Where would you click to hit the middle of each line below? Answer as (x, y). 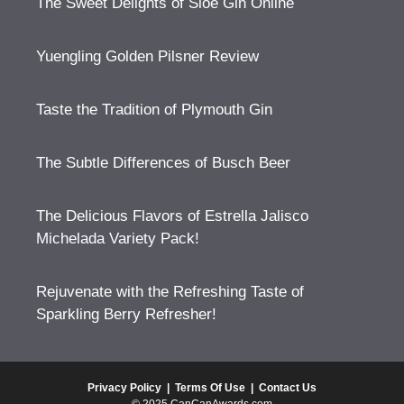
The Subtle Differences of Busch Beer (163, 163)
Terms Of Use (210, 388)
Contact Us (288, 388)
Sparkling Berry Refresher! (126, 314)
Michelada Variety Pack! (118, 239)
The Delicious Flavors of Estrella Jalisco (172, 216)
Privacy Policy (124, 388)
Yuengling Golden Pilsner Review (147, 56)
